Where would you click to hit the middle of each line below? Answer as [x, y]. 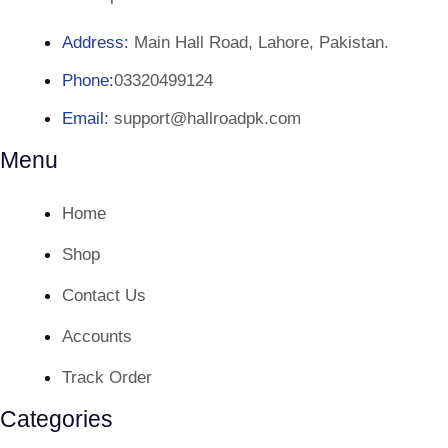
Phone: [88, 81]
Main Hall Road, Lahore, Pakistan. [259, 43]
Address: [95, 43]
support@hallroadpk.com [205, 119]
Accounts [97, 337]
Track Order [107, 378]
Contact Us [104, 296]
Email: [85, 119]
